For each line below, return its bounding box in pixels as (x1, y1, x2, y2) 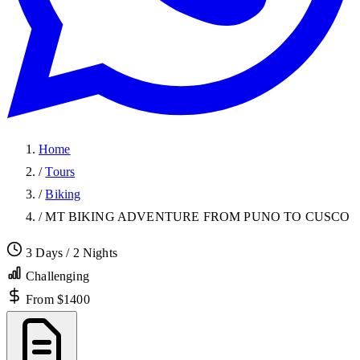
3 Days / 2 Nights (26, 246, 117, 260)
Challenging (26, 269, 89, 284)
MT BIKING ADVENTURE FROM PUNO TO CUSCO (45, 210, 350, 224)
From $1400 (26, 292, 90, 307)
